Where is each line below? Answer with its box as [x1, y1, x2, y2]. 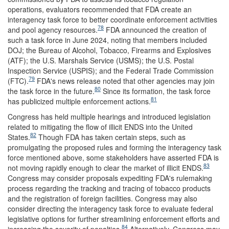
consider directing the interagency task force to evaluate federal [8, 203, 213, 214]
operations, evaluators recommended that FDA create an [8, 4, 192, 14]
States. [8, 131, 30, 142]
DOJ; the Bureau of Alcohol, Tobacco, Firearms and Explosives [8, 44, 211, 55]
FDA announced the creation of [104, 24, 207, 35]
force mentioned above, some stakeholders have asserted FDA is [8, 152, 219, 163]
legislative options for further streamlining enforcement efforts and [8, 213, 220, 224]
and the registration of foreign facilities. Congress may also [8, 193, 197, 203]
